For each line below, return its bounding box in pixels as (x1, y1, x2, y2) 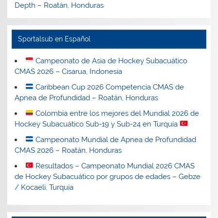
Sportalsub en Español (18, 35, 91, 43)
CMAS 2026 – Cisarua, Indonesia (15, 67, 123, 76)
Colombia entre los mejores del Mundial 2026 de (33, 109, 199, 118)
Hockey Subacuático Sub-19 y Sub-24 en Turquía (15, 119, 180, 128)
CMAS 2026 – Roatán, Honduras (15, 145, 122, 155)
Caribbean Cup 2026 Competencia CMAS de (33, 82, 184, 91)
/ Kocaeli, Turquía (15, 182, 74, 192)
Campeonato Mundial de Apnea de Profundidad (33, 135, 196, 144)
